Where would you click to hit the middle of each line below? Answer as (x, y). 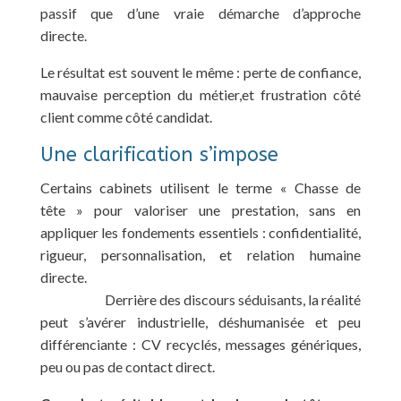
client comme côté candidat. (126, 116)
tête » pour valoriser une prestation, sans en (200, 209)
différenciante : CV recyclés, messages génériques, (200, 344)
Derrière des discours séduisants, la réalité (233, 299)
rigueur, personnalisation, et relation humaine (200, 254)
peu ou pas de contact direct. (127, 366)
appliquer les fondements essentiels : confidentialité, (200, 232)
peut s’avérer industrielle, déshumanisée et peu (200, 321)
